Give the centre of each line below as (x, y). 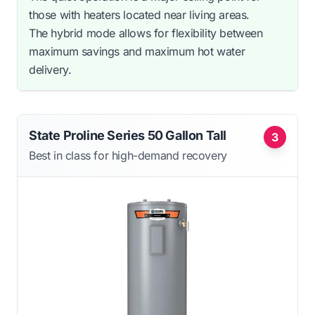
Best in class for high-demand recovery (128, 156)
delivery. (50, 70)
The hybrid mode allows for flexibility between (146, 33)
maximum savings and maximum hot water (137, 52)
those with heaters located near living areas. (140, 15)
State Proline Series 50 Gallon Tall (128, 136)
